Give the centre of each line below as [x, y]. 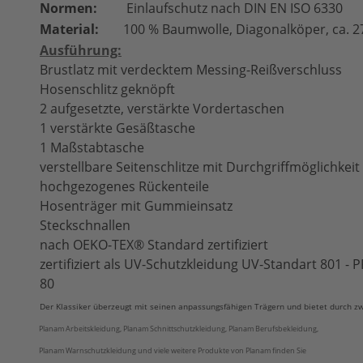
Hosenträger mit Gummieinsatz [136, 206]
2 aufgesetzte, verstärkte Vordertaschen [162, 109]
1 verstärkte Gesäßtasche [117, 128]
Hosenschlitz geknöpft [107, 89]
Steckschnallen [85, 225]
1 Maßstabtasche [92, 147]
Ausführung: [81, 50]
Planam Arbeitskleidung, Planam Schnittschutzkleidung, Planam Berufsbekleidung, [179, 329]
